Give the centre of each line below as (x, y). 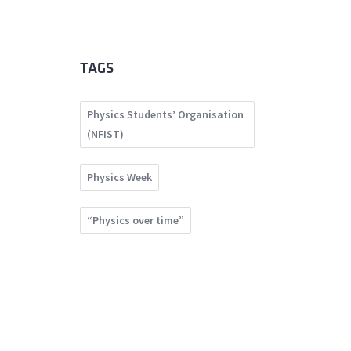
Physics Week (119, 177)
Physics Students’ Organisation (165, 115)
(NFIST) (105, 134)
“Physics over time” (136, 221)
